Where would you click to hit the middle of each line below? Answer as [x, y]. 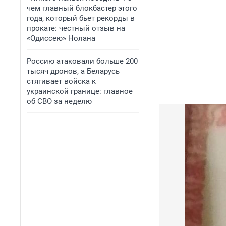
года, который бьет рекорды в [81, 18]
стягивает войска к [61, 81]
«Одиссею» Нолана [61, 38]
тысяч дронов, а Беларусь [73, 71]
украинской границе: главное [80, 91]
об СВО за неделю [59, 101]
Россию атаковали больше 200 [82, 61]
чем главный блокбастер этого [82, 8]
